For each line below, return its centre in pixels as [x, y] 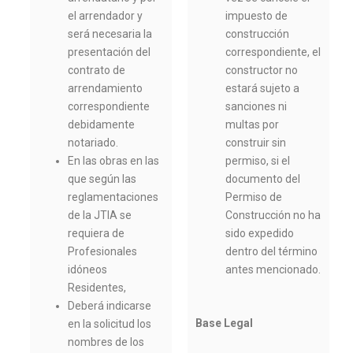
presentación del [110, 52]
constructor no [262, 71]
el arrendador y [106, 16]
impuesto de [257, 16]
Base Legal [224, 323]
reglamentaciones [113, 197]
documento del [263, 179]
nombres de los [106, 342]
